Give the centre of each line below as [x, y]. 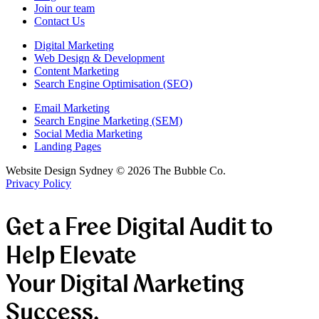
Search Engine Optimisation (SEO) [113, 83]
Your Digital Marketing [125, 282]
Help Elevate [71, 254]
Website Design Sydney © [67, 170]
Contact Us [59, 21]
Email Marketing [72, 108]
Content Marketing [77, 70]
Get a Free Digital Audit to [139, 225]
